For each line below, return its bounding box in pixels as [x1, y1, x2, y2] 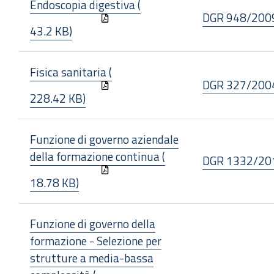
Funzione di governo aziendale [30, 130, 179, 148]
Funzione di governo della [30, 215, 155, 232]
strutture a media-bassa [30, 249, 154, 267]
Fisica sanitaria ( [30, 63, 112, 81]
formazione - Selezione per [30, 232, 161, 250]
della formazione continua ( [30, 147, 165, 165]
